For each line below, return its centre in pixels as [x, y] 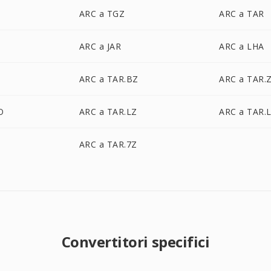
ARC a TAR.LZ [108, 112]
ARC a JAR [100, 46]
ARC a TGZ [102, 14]
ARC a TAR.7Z [108, 144]
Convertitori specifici [135, 242]
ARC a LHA [242, 46]
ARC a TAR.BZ [109, 79]
